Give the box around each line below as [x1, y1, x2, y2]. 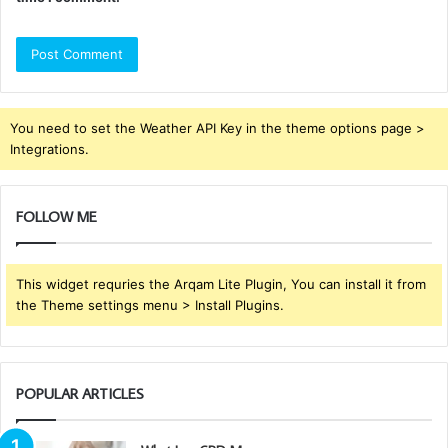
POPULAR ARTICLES [16, 384, 144, 404]
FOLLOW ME [16, 207, 97, 227]
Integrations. [10, 141, 89, 158]
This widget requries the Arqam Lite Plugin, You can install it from [16, 276, 426, 293]
